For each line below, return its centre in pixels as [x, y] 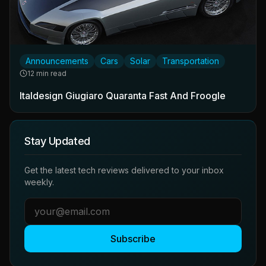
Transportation [191, 61]
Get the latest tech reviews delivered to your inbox [124, 170]
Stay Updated [57, 141]
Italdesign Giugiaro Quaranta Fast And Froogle [123, 95]
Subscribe [133, 238]
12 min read [47, 73]
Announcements [57, 61]
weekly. [39, 182]
